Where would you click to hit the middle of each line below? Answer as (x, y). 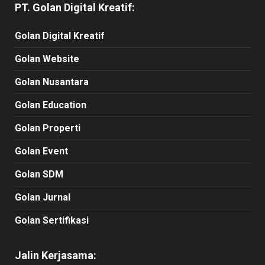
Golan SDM (39, 174)
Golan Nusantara (52, 82)
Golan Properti (48, 128)
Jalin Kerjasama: (56, 255)
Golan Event (41, 151)
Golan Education (51, 105)
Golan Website (47, 59)
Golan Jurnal (43, 197)
